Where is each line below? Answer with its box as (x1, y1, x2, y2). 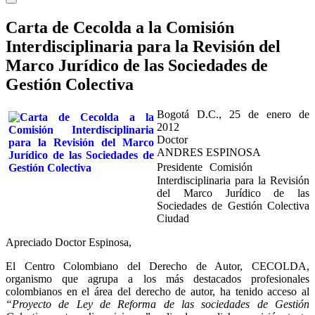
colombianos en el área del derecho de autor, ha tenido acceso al (6, 285, 309, 297)
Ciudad (157, 212, 189, 224)
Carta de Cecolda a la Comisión (6, 18, 234, 37)
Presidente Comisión (157, 160, 252, 173)
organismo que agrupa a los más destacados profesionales (6, 272, 309, 285)
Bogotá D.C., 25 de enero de (157, 108, 309, 120)
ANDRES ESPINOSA (157, 146, 261, 158)
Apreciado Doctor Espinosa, (6, 236, 131, 248)
